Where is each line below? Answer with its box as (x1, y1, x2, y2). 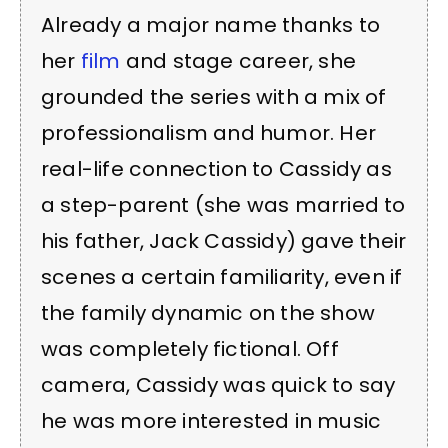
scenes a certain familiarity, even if (41, 263, 403, 292)
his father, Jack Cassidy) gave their (41, 227, 407, 256)
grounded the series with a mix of (41, 83, 387, 112)
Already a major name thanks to (41, 11, 381, 40)
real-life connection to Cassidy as (41, 155, 392, 184)
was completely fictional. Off (41, 335, 339, 364)
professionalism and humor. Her (41, 119, 377, 148)
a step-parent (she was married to (41, 191, 406, 220)
